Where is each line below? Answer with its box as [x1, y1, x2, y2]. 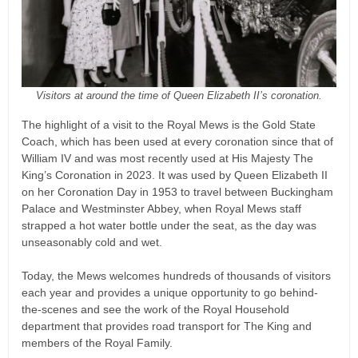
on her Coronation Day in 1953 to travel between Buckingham [22, 185, 333, 198]
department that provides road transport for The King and [22, 319, 312, 332]
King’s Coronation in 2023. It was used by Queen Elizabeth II [22, 168, 328, 181]
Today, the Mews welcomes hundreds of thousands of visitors [22, 268, 331, 282]
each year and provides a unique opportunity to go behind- [22, 285, 318, 299]
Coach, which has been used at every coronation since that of [22, 134, 333, 148]
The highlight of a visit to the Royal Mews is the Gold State [22, 117, 316, 131]
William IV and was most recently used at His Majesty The [22, 151, 313, 165]
